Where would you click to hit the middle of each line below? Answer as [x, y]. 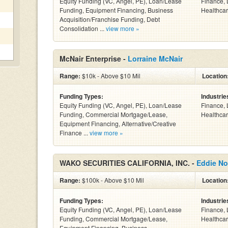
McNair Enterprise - [94, 59]
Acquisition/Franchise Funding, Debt [110, 19]
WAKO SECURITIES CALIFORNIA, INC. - [128, 163]
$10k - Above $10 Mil [110, 76]
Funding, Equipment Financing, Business [116, 10]
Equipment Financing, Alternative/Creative [118, 123]
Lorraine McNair [155, 59]
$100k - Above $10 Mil [112, 180]
